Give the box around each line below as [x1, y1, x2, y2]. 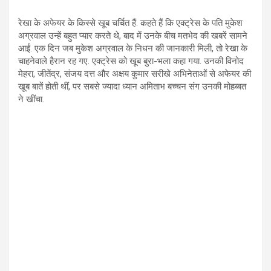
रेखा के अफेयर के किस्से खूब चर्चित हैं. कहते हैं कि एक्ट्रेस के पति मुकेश [18, 18, 243, 29]
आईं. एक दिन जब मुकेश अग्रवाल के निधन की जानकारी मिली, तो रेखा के [18, 43, 247, 54]
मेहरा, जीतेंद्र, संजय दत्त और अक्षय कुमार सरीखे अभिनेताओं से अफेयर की [18, 68, 251, 80]
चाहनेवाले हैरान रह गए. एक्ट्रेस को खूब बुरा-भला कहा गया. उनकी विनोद [18, 56, 244, 67]
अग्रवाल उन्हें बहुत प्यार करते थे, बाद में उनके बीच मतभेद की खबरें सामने [18, 30, 247, 42]
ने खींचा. [18, 94, 44, 105]
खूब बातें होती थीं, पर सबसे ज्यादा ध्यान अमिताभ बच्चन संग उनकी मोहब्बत [18, 81, 246, 93]
